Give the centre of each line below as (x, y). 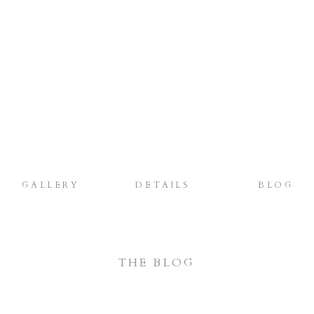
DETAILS (163, 185)
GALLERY (51, 185)
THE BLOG (157, 263)
